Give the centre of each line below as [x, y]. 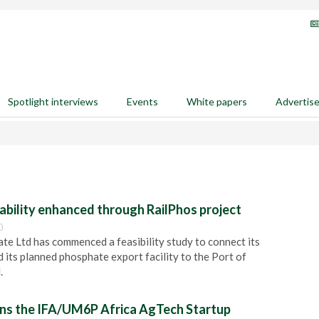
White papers [217, 101]
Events [142, 101]
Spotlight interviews [53, 101]
